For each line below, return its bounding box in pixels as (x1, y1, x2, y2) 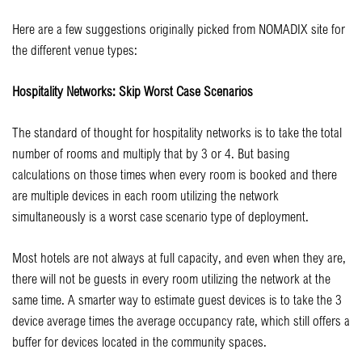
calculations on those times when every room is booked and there (12, 165, 337, 183)
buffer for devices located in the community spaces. (12, 332, 267, 350)
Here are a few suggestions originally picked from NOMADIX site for (12, 19, 345, 37)
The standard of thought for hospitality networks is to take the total (12, 123, 342, 141)
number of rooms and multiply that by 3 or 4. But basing (12, 144, 290, 162)
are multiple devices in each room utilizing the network (12, 186, 279, 204)
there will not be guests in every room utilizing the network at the (12, 269, 330, 287)
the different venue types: (12, 40, 137, 58)
